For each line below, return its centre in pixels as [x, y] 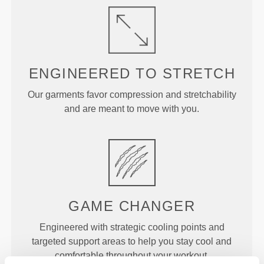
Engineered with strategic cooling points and [132, 227]
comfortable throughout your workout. [132, 255]
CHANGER [157, 206]
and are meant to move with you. [132, 108]
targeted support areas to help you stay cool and [132, 241]
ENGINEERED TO [93, 73]
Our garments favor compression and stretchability [132, 94]
